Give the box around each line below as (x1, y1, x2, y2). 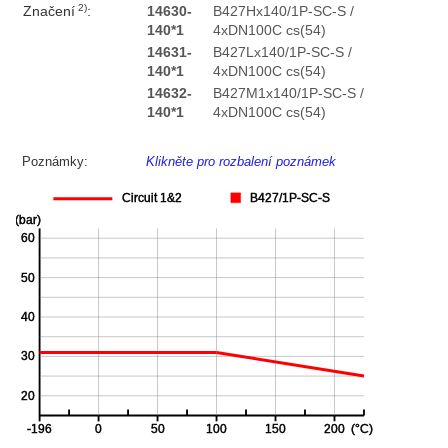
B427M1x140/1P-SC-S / (212, 86, 364, 102)
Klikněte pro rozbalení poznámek (146, 154, 337, 170)
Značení (22, 4, 75, 20)
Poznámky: (22, 154, 89, 170)
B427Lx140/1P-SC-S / (212, 45, 352, 61)
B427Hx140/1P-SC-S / (212, 4, 354, 20)
